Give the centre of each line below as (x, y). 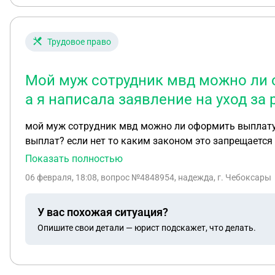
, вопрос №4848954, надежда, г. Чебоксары (184, 177)
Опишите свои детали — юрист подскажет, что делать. (147, 227)
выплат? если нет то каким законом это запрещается (149, 141)
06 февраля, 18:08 (61, 177)
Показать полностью (74, 159)
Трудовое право (79, 42)
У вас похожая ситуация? (103, 212)
